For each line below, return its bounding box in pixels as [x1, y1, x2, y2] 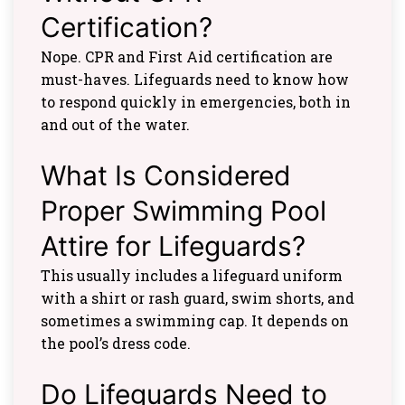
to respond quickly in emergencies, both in [41, 92, 351, 112]
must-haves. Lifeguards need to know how [41, 70, 349, 89]
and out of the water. [41, 115, 190, 135]
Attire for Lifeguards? [41, 230, 306, 263]
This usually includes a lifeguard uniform [41, 266, 343, 286]
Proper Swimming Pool [41, 194, 326, 228]
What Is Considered [41, 159, 291, 193]
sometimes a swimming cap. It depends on [41, 311, 349, 331]
